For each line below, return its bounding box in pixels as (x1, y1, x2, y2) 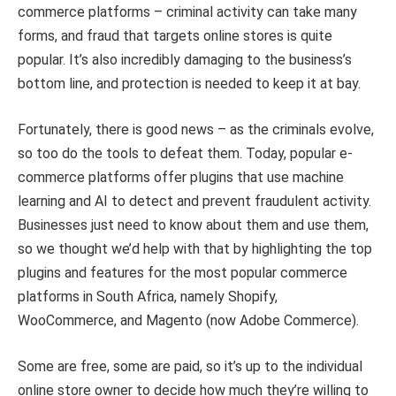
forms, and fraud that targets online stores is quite (18, 27, 332, 45)
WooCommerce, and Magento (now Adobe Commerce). (18, 311, 359, 329)
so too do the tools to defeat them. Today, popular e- (18, 144, 353, 162)
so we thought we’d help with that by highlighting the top (18, 240, 372, 257)
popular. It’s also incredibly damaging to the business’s (18, 51, 352, 69)
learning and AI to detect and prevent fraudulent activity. (18, 192, 371, 209)
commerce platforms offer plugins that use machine (18, 168, 344, 186)
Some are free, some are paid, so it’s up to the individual (18, 357, 362, 375)
